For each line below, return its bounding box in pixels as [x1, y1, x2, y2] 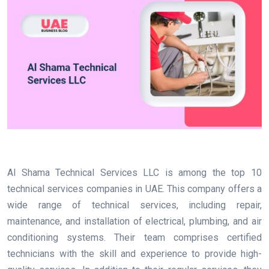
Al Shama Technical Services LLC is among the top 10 [7, 166, 262, 178]
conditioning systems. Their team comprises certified [7, 231, 262, 243]
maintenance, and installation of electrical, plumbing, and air [7, 215, 262, 227]
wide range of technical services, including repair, [7, 199, 262, 211]
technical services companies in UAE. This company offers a [7, 183, 262, 195]
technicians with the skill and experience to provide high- [7, 247, 262, 259]
